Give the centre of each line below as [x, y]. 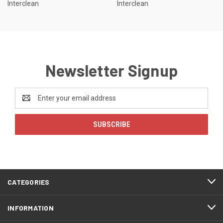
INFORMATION [31, 208]
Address [28, 103]
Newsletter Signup [111, 70]
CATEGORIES [29, 182]
